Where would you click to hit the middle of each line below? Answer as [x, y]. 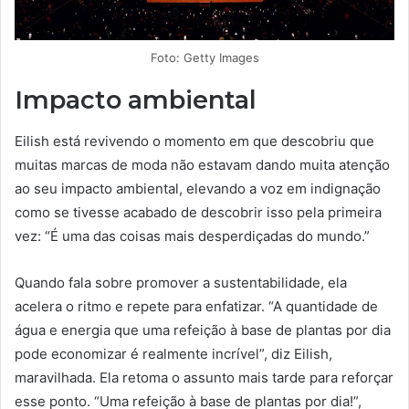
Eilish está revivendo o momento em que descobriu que [194, 141]
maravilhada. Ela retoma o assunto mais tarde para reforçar [204, 377]
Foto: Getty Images [204, 58]
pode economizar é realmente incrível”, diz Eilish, [173, 353]
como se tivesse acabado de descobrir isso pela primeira [198, 212]
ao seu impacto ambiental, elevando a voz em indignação [198, 188]
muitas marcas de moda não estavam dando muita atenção [202, 164]
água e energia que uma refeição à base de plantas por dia [203, 330]
